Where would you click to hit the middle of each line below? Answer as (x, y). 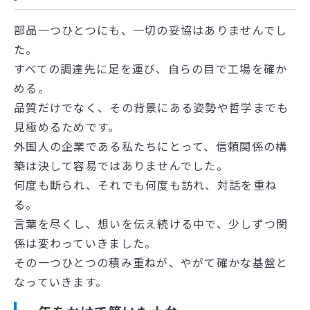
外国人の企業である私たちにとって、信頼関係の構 (151, 146)
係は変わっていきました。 (85, 243)
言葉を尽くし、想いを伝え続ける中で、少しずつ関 (151, 224)
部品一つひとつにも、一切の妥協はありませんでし (151, 30)
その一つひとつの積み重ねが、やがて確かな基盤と (151, 263)
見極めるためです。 (67, 127)
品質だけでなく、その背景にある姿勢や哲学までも (152, 108)
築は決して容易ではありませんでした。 (121, 166)
